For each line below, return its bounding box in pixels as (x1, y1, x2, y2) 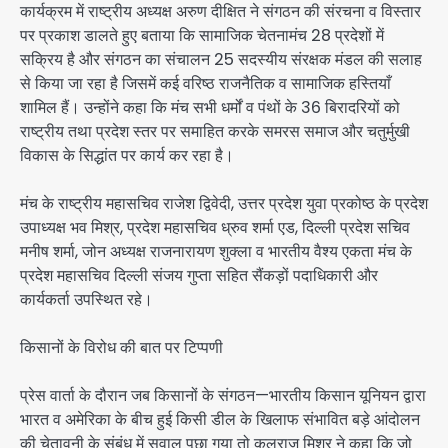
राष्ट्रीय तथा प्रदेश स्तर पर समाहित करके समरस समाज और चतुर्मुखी (20, 119, 410, 143)
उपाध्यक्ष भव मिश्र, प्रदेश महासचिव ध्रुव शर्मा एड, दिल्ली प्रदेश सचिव (20, 215, 410, 239)
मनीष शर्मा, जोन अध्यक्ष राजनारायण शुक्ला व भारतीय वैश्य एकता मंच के (20, 239, 412, 263)
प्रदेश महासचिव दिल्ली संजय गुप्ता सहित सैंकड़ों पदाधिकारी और (20, 263, 378, 287)
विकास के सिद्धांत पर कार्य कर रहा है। (20, 143, 234, 167)
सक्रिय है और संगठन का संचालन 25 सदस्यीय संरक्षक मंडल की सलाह (20, 47, 422, 71)
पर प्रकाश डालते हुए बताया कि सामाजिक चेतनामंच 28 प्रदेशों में (20, 23, 384, 47)
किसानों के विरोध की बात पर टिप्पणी (20, 336, 223, 360)
